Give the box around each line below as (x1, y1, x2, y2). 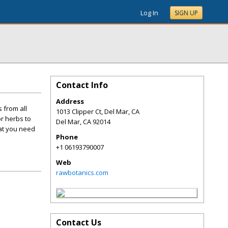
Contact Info (56, 79, 108, 91)
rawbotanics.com (56, 168, 108, 177)
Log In (140, 8, 158, 17)
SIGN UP (175, 9, 198, 17)
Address (56, 97, 84, 106)
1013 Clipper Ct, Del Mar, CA (56, 107, 139, 116)
